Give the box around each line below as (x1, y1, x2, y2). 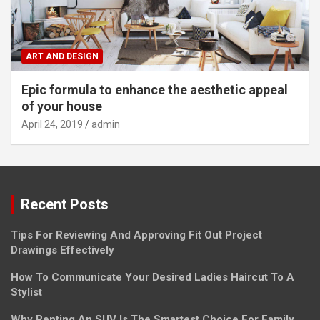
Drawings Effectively (11, 244, 114, 257)
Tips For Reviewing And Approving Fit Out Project (11, 229, 262, 242)
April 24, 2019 (21, 119, 83, 131)
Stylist (11, 286, 42, 299)
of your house (21, 99, 102, 114)
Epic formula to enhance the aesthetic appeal (21, 82, 288, 98)
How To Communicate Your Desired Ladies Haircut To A (11, 271, 294, 284)
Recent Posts (21, 196, 109, 214)
